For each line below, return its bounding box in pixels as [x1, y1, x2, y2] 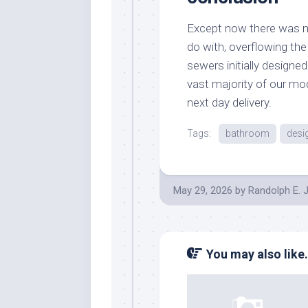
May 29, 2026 [173, 184, 232, 197]
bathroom [225, 127, 269, 139]
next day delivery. [187, 95, 272, 109]
